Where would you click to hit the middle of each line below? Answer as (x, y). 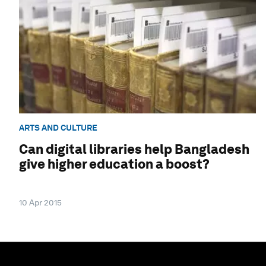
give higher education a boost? (114, 164)
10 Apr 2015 (40, 203)
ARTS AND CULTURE (58, 127)
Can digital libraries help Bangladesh (134, 149)
